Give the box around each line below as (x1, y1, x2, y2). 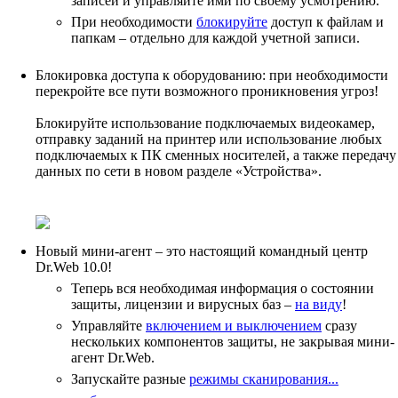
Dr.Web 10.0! (36, 259, 112, 275)
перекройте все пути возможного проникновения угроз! (36, 83, 378, 99)
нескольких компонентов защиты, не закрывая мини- (71, 333, 394, 349)
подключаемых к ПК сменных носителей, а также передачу (36, 147, 396, 163)
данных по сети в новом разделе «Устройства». (36, 163, 322, 179)
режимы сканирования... (189, 370, 338, 386)
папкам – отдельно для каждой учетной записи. (71, 29, 360, 45)
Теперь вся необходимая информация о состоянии (71, 280, 374, 296)
